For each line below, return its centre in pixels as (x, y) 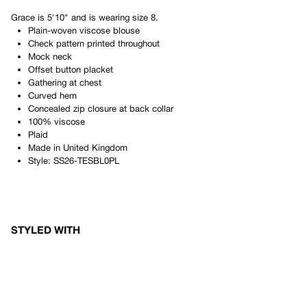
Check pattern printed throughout (94, 44)
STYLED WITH (46, 230)
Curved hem (52, 96)
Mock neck (50, 57)
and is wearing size (110, 17)
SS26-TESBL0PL (86, 161)
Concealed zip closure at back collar (101, 109)
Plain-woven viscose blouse (84, 30)
